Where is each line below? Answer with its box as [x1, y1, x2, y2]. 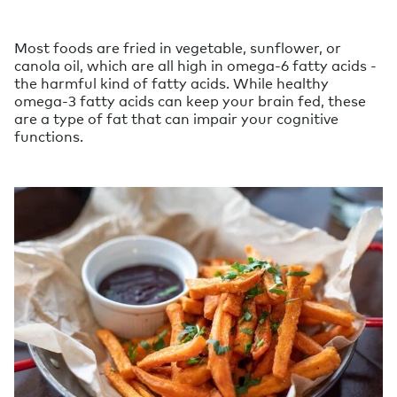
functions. [14, 126, 83, 145]
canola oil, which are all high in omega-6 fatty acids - [14, 55, 377, 74]
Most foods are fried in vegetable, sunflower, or [14, 37, 341, 57]
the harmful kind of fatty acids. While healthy [14, 73, 329, 92]
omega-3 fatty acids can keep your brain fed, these [14, 90, 366, 110]
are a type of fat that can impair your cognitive [14, 108, 339, 128]
